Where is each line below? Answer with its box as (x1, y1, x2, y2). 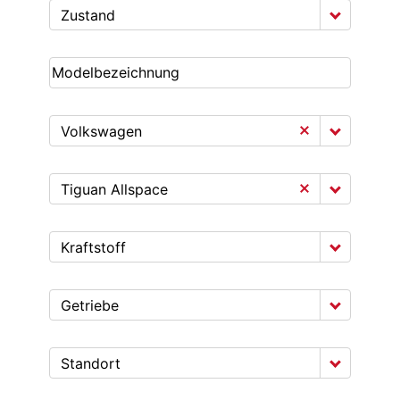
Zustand (61, 6, 115, 24)
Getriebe (61, 296, 119, 314)
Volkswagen (61, 122, 142, 140)
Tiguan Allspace (61, 180, 168, 198)
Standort (61, 354, 121, 372)
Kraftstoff (61, 238, 126, 256)
